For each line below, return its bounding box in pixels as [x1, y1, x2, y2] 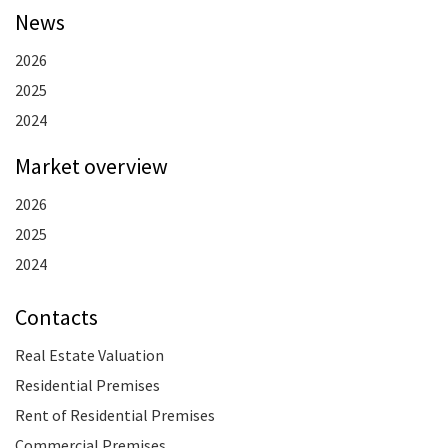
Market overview [15, 151, 168, 180]
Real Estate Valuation [15, 345, 164, 366]
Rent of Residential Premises [15, 405, 215, 426]
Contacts [15, 303, 98, 332]
